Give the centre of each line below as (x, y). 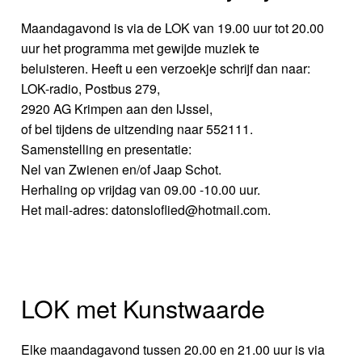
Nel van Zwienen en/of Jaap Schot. (122, 170)
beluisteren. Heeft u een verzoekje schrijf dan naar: (166, 69)
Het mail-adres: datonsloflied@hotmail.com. (146, 210)
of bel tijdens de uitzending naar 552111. (137, 129)
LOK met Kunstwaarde (143, 308)
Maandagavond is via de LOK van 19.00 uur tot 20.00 (173, 28)
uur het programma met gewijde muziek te (141, 48)
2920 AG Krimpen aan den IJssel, (117, 109)
